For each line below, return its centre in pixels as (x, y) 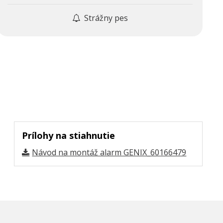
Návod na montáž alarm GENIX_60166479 (109, 152)
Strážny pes (105, 18)
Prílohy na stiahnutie (69, 135)
